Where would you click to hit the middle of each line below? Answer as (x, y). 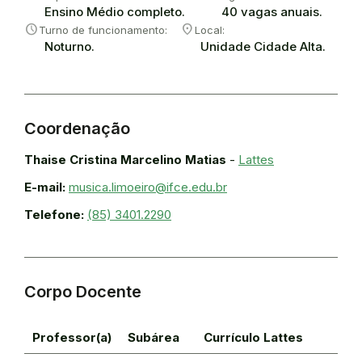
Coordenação (77, 128)
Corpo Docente (83, 292)
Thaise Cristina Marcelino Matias (125, 160)
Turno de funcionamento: (103, 29)
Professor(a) (72, 337)
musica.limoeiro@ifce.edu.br (148, 187)
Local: (209, 29)
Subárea (154, 337)
